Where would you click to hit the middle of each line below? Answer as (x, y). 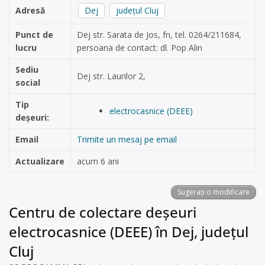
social (28, 83)
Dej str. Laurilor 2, (111, 76)
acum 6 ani (98, 161)
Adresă (30, 10)
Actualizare (40, 161)
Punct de (34, 35)
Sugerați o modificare (214, 192)
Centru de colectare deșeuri (103, 212)
